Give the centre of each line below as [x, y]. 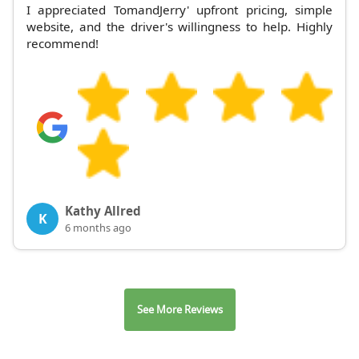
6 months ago [98, 228]
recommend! [63, 44]
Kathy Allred [103, 211]
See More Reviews [179, 310]
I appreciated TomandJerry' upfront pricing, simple [179, 10]
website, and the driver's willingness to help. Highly [179, 27]
